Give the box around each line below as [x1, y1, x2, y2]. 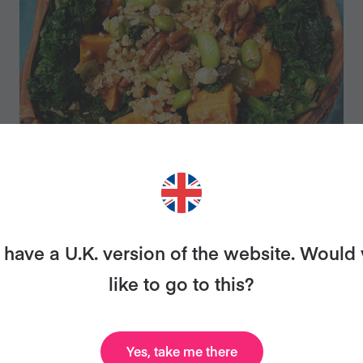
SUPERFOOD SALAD [44, 198, 237, 223]
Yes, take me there [126, 341, 237, 360]
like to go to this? [109, 271, 254, 296]
